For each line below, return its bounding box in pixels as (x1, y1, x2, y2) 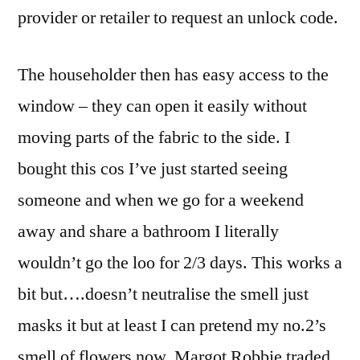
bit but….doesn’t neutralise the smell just (18, 283, 309, 306)
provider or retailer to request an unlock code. (18, 6, 338, 30)
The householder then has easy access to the (18, 63, 329, 87)
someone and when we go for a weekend (18, 189, 304, 212)
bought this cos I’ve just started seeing (18, 157, 288, 181)
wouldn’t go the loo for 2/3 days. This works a (18, 252, 342, 275)
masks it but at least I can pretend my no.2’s (18, 314, 326, 337)
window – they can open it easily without (18, 95, 307, 118)
